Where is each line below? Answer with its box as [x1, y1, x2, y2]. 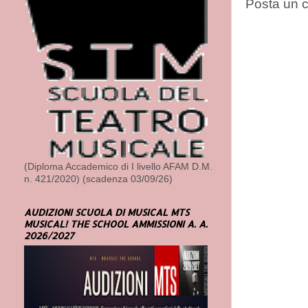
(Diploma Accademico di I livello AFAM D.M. [24, 161, 212, 172]
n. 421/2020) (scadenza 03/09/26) [24, 173, 173, 184]
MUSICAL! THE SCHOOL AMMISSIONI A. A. [24, 217, 208, 230]
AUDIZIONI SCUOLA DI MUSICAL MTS [24, 206, 189, 218]
